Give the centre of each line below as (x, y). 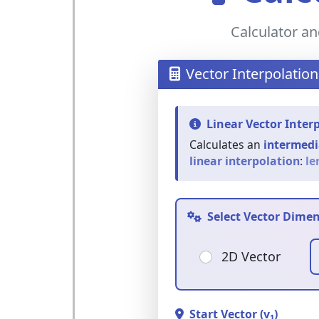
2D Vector (251, 256)
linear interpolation (244, 161)
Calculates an (226, 145)
